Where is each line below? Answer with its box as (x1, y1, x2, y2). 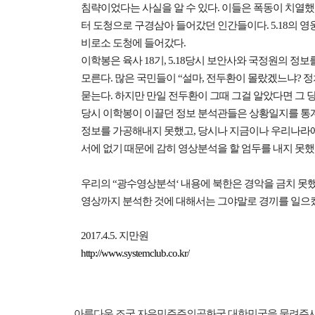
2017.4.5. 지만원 (81, 230, 150, 241)
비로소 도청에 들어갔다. (81, 37, 186, 49)
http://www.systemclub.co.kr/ (81, 247, 189, 259)
